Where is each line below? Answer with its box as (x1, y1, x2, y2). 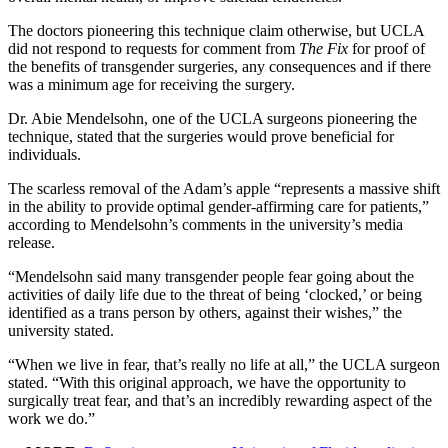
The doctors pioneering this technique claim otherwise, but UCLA (8, 21, 424, 39)
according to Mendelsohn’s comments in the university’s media (8, 215, 403, 233)
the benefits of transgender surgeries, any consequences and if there (8, 57, 431, 75)
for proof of (348, 39, 425, 57)
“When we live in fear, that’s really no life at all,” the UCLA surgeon (8, 355, 440, 373)
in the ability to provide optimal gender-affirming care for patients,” (8, 197, 429, 215)
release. (8, 233, 55, 251)
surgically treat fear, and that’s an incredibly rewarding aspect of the (8, 391, 432, 409)
